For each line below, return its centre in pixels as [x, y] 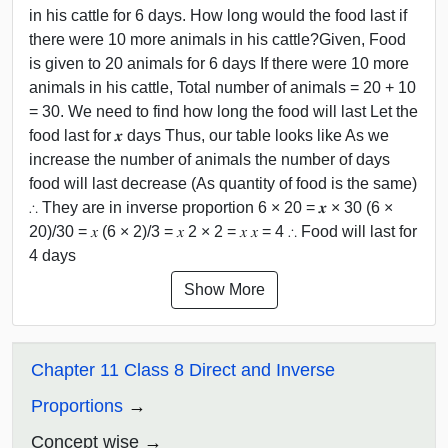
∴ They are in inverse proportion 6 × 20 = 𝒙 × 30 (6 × [211, 207]
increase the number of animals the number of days [209, 159]
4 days [52, 255]
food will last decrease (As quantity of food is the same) [223, 183]
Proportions [77, 405]
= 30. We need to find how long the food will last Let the [223, 111]
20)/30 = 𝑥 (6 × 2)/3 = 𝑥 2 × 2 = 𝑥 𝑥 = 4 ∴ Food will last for [223, 231]
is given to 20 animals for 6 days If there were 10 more [219, 63]
